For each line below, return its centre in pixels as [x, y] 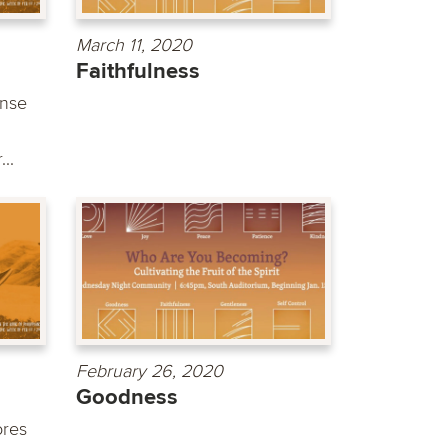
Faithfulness [138, 71]
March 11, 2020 [134, 44]
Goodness [127, 398]
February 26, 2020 [149, 371]
